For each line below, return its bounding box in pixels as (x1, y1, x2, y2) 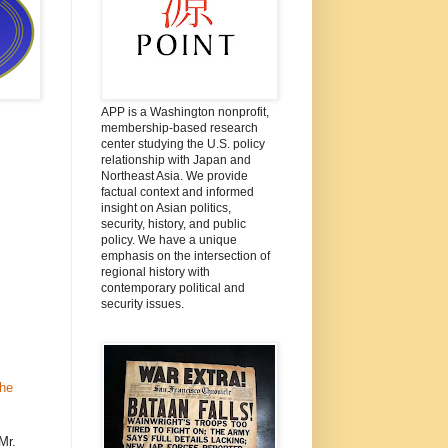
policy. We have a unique (100, 232, 237, 247)
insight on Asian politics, (100, 200, 231, 215)
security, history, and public (100, 216, 246, 231)
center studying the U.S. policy (100, 136, 265, 151)
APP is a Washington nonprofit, (100, 104, 269, 119)
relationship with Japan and (100, 152, 251, 167)
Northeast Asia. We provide (100, 168, 248, 183)
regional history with (100, 264, 210, 279)
